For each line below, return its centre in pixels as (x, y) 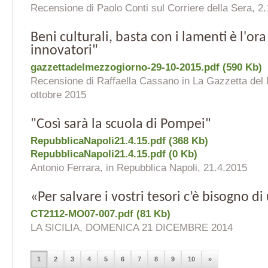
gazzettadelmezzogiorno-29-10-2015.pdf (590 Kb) (146, 67)
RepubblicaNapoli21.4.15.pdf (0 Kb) (114, 154)
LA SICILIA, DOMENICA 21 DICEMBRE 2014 (132, 228)
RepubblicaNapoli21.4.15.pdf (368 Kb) (119, 141)
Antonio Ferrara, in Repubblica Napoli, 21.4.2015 (139, 168)
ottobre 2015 (58, 95)
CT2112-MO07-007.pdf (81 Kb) (100, 214)
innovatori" (64, 51)
